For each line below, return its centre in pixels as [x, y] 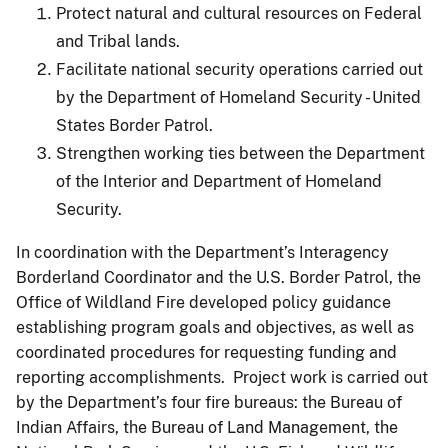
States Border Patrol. [136, 125]
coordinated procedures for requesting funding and [206, 352]
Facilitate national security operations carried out [239, 69]
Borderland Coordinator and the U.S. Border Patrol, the [218, 277]
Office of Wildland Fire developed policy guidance [203, 302]
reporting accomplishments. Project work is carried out [222, 377]
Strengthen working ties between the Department [240, 153]
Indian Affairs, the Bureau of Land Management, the [207, 427]
